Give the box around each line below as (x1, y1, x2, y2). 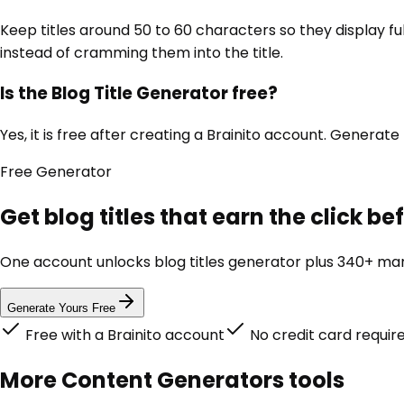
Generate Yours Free (7, 300, 115, 315)
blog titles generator (154, 251, 301, 272)
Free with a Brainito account (22, 324, 225, 345)
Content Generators (61, 364, 284, 395)
